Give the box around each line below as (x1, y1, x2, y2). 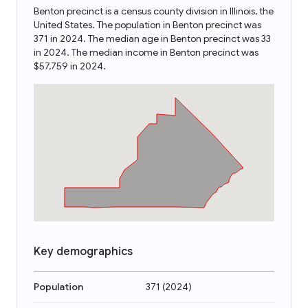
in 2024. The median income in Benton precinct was (34, 46, 258, 58)
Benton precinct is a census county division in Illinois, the (34, 5, 274, 17)
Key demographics (34, 245, 133, 258)
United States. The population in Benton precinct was (34, 19, 261, 31)
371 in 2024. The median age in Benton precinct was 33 (34, 32, 271, 45)
